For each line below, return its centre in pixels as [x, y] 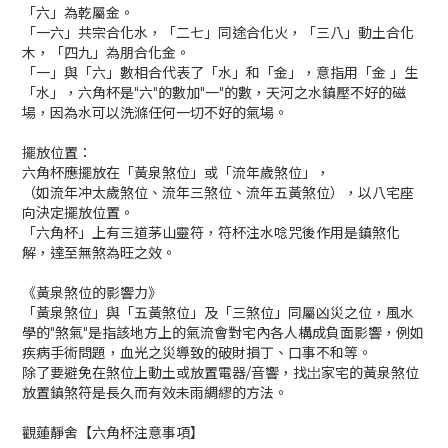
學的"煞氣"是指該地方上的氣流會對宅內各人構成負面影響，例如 [223, 333]
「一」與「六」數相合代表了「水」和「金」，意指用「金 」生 [220, 73]
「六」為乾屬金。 [78, 13]
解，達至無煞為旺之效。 [99, 253]
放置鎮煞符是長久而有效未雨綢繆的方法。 [155, 393]
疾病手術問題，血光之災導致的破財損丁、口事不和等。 [197, 353]
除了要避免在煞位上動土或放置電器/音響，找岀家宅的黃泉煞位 [220, 373]
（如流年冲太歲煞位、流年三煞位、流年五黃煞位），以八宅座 [218, 193]
